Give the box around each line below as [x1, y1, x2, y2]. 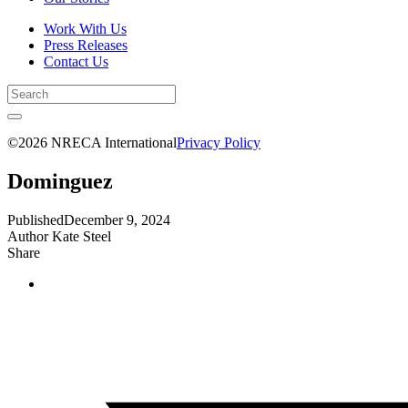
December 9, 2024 [64, 211, 170, 228]
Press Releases [44, 37, 127, 53]
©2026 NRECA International [7, 135, 177, 150]
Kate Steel [48, 228, 111, 244]
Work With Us [44, 21, 127, 36]
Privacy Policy [177, 135, 260, 150]
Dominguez [7, 168, 113, 193]
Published [7, 211, 64, 228]
